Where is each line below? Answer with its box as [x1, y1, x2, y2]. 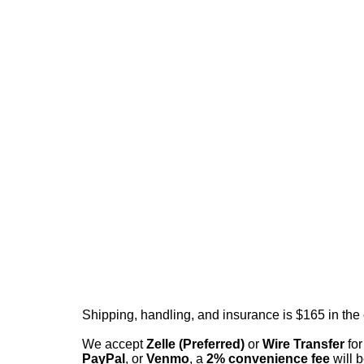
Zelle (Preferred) [146, 336, 245, 351]
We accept [82, 336, 146, 351]
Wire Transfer [262, 336, 344, 351]
